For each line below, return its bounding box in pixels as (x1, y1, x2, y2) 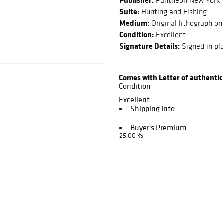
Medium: (119, 17, 149, 29)
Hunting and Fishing (139, 7, 207, 17)
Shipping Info (130, 103, 175, 113)
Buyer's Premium (130, 122, 186, 133)
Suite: (119, 6, 139, 17)
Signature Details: (119, 40, 180, 52)
